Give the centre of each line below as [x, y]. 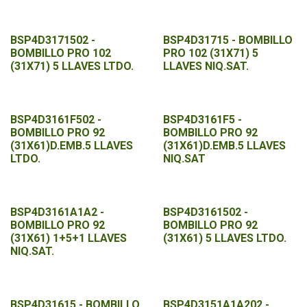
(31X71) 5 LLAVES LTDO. [72, 66]
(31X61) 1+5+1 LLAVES [69, 238]
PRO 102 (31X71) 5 [210, 53]
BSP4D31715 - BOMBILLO [228, 40]
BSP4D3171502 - [53, 40]
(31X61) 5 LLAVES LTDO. [224, 238]
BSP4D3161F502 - [56, 120]
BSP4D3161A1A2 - [57, 212]
